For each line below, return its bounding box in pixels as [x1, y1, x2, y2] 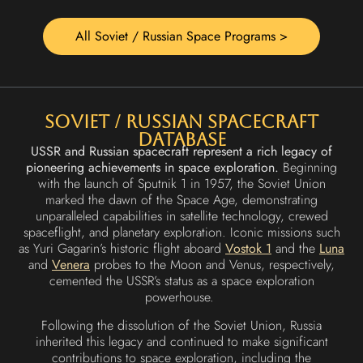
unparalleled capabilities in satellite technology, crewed [35, 207, 328, 226]
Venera [52, 255, 90, 275]
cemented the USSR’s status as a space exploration [49, 271, 314, 291]
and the [271, 239, 319, 258]
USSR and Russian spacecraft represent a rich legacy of [31, 142, 332, 161]
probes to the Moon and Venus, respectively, [90, 255, 335, 275]
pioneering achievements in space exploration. [26, 158, 279, 177]
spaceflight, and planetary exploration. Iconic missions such [23, 223, 340, 242]
